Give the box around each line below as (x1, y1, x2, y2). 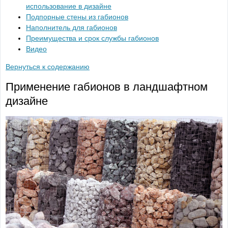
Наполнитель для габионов (26, 23, 117, 32)
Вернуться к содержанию (6, 63, 90, 71)
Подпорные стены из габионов (26, 13, 128, 21)
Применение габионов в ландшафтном (6, 80, 208, 93)
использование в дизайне (26, 2, 111, 10)
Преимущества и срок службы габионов (26, 34, 159, 42)
